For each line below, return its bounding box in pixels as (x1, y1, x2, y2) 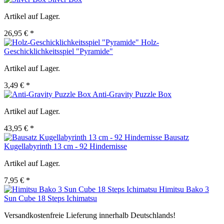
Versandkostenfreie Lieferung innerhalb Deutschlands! (4, 211, 175, 220)
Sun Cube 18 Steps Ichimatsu (4, 194, 97, 203)
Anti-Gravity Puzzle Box (92, 90, 171, 99)
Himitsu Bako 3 (159, 185, 209, 194)
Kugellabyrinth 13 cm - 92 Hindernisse (4, 142, 127, 151)
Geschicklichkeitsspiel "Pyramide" (4, 47, 113, 56)
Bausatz (164, 133, 189, 142)
